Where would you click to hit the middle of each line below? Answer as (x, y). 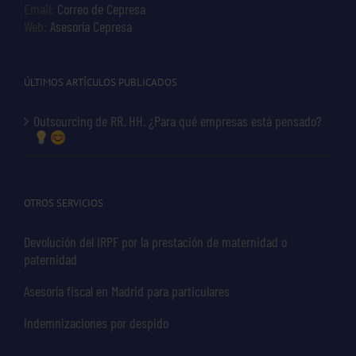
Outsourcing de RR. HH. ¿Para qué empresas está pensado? (178, 120)
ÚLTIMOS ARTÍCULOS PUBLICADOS (101, 82)
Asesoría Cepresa (91, 26)
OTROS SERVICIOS (64, 203)
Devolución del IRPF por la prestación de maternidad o (155, 241)
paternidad (50, 259)
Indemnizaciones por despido (96, 322)
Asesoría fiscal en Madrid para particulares (127, 290)
